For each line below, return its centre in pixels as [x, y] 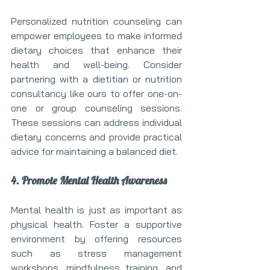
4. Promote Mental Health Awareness [89, 181]
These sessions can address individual [96, 122]
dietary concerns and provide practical [96, 137]
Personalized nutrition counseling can [96, 21]
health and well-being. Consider [96, 64]
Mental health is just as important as [96, 210]
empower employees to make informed [96, 36]
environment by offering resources [96, 239]
